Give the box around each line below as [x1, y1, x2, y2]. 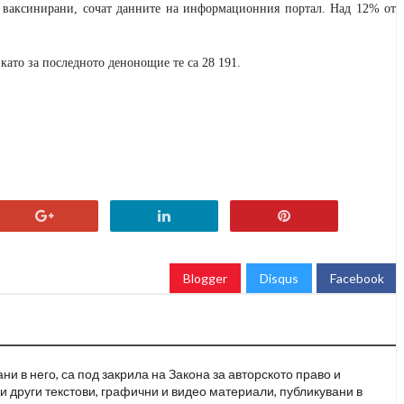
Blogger [183, 270, 227, 286]
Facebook [330, 270, 384, 286]
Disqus [260, 270, 298, 286]
